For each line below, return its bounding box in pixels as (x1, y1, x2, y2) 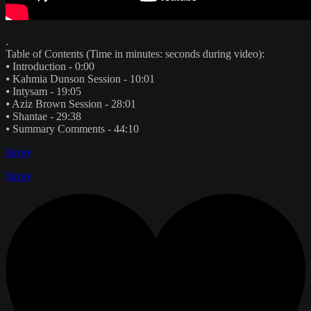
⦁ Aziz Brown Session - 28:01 (6, 97, 136, 110)
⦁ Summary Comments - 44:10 (6, 122, 139, 135)
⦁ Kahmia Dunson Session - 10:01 (6, 72, 155, 85)
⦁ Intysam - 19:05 (6, 85, 81, 97)
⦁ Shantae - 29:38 (6, 110, 81, 122)
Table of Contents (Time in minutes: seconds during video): (6, 47, 264, 60)
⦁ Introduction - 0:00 (6, 60, 94, 72)
